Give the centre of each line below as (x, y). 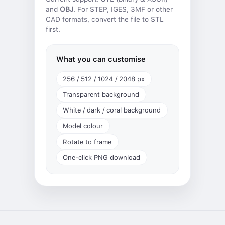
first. (53, 29)
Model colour (83, 126)
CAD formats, (69, 19)
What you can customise (101, 60)
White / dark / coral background (112, 110)
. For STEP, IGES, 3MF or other (123, 9)
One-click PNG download (102, 157)
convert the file (116, 19)
